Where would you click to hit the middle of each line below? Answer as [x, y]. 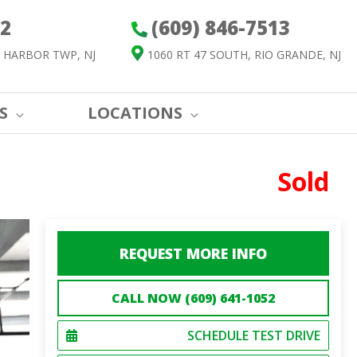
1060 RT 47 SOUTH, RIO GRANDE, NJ [244, 55]
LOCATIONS [135, 113]
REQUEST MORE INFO [193, 253]
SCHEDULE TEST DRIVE [253, 335]
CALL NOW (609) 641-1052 [193, 298]
